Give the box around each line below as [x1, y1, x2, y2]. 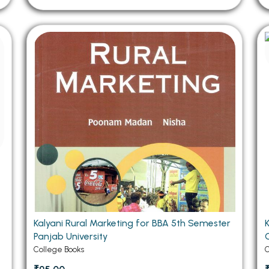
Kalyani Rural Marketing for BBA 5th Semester [34, 217, 231, 229]
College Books [34, 245, 85, 255]
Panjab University [34, 231, 108, 243]
